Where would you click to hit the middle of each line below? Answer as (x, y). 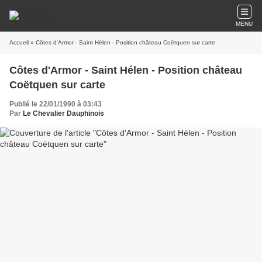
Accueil (19, 42)
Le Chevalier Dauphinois (63, 113)
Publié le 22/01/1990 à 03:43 (56, 104)
